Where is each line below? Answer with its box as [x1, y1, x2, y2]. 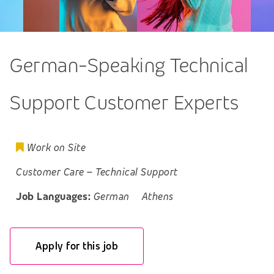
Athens [141, 190, 174, 204]
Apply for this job [35, 239, 119, 253]
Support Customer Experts [10, 89, 239, 116]
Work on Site [27, 141, 86, 155]
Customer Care [16, 166, 84, 179]
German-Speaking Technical [10, 52, 249, 79]
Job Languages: [16, 190, 91, 204]
